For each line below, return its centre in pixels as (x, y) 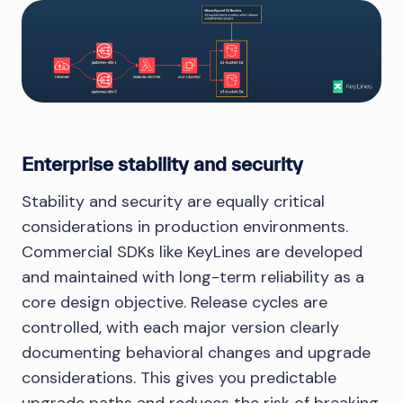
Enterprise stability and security (162, 163)
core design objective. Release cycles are (175, 302)
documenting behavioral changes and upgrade (196, 352)
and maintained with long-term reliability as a (193, 277)
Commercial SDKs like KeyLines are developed (192, 251)
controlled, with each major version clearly (180, 327)
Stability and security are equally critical (173, 201)
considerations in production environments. (185, 226)
